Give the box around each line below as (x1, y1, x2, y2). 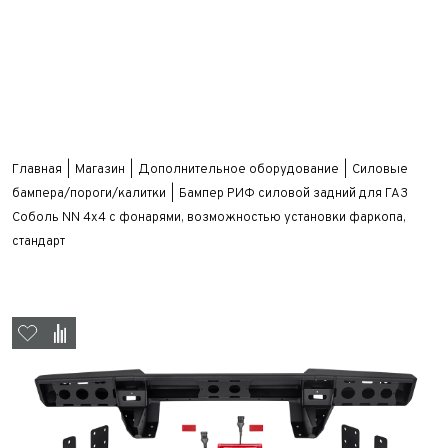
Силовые (352, 162, 408, 178)
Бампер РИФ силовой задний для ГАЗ (179, 186, 408, 202)
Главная (12, 162, 62, 178)
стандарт (12, 234, 65, 250)
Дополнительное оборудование (138, 162, 339, 178)
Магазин (75, 162, 125, 178)
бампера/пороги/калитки (12, 186, 166, 202)
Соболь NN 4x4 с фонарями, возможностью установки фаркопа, (12, 210, 406, 226)
